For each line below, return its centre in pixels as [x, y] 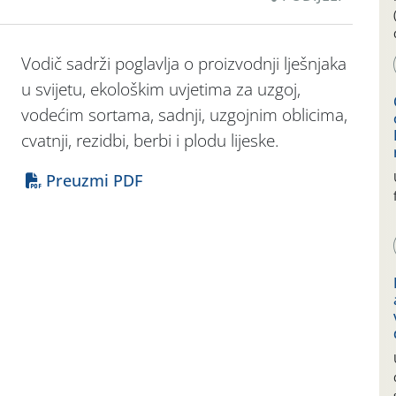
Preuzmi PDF [92, 180]
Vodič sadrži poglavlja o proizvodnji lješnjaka [184, 64]
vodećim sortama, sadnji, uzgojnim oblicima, [184, 115]
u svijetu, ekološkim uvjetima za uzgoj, [161, 89]
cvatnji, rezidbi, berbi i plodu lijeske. [150, 141]
